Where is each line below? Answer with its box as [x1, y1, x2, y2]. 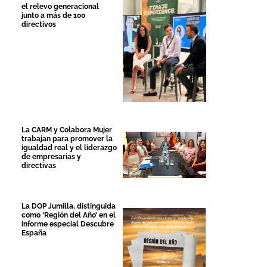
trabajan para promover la [21, 134, 113, 143]
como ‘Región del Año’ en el [21, 211, 116, 220]
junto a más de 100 [21, 11, 85, 20]
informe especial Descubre [21, 220, 114, 229]
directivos [21, 20, 56, 29]
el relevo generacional [21, 2, 99, 11]
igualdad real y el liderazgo [21, 143, 117, 152]
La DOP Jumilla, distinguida [21, 202, 116, 211]
